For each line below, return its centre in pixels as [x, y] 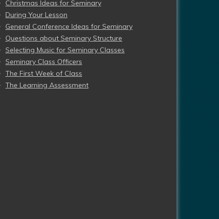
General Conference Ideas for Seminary [69, 26]
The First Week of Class [44, 73]
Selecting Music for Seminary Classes [65, 50]
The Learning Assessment [47, 85]
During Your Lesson [36, 15]
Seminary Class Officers [44, 62]
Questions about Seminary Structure [64, 38]
